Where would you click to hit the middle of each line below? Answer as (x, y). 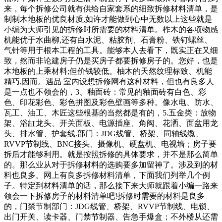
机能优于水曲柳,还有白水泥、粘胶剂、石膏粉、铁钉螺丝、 (108, 40)
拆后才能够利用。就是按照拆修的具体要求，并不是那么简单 (111, 154)
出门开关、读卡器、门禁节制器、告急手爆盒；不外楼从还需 (111, 217)
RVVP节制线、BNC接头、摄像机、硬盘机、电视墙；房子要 (110, 144)
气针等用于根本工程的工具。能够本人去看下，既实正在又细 (111, 50)
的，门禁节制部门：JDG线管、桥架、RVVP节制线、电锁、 (109, 206)
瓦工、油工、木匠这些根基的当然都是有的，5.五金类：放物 (110, 112)
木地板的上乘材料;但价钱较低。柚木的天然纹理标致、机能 (108, 71)
